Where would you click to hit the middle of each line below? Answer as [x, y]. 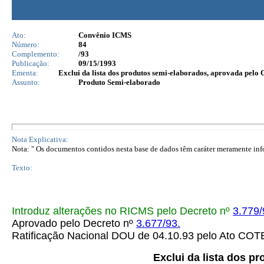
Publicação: [31, 63]
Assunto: [26, 82]
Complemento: [36, 54]
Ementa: [25, 73]
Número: [26, 44]
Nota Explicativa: [40, 139]
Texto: [22, 168]
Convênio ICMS [105, 35]
